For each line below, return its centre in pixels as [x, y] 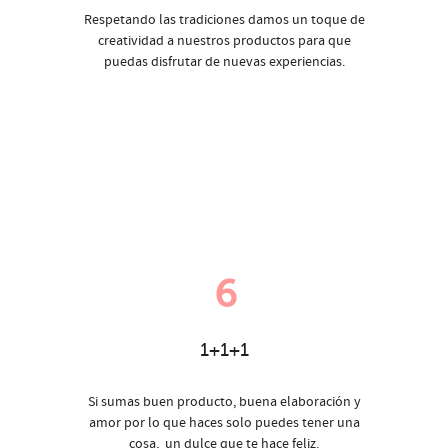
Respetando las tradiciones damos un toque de [224, 20]
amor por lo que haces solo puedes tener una [224, 423]
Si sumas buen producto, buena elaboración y [224, 402]
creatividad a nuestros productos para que [224, 41]
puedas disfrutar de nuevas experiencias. [224, 62]
